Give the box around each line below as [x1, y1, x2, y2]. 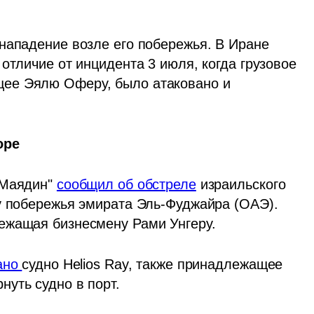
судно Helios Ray [22, 257, 128, 272]
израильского [196, 177, 286, 192]
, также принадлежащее [128, 257, 283, 272]
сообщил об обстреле [56, 177, 196, 192]
